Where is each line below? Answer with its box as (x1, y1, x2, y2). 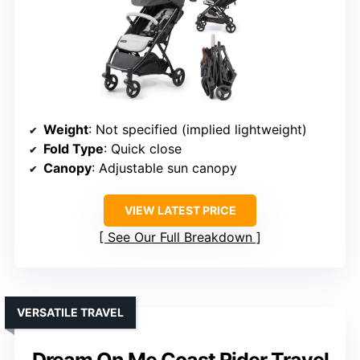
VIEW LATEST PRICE (124, 203, 236, 218)
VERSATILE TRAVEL (17, 305, 124, 320)
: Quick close (104, 141, 182, 157)
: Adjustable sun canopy (92, 160, 237, 177)
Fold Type (43, 141, 104, 157)
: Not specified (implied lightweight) (88, 121, 307, 138)
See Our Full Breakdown (108, 229, 252, 246)
